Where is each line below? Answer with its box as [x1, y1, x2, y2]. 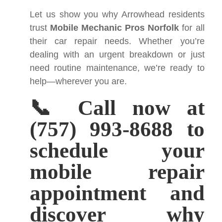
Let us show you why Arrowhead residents [30, 9, 205, 19]
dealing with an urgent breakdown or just [30, 50, 205, 59]
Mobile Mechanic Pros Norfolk [50, 23, 179, 33]
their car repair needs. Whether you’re [30, 36, 205, 46]
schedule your [30, 139, 205, 162]
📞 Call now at [30, 96, 205, 119]
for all [179, 23, 205, 33]
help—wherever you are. [30, 76, 127, 86]
